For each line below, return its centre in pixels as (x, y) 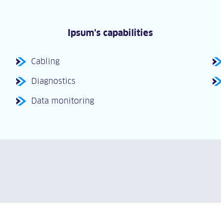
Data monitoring (63, 101)
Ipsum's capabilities (110, 33)
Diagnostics (54, 81)
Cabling (46, 61)
